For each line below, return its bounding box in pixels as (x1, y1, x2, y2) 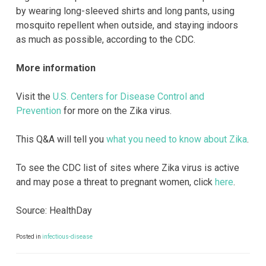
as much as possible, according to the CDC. (16, 33, 195, 45)
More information (16, 62, 96, 74)
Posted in (16, 233, 42, 240)
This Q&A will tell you (16, 133, 106, 145)
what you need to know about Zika (106, 133, 247, 145)
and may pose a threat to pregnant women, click (16, 176, 215, 188)
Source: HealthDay (16, 204, 92, 216)
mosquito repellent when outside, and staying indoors (16, 19, 238, 31)
